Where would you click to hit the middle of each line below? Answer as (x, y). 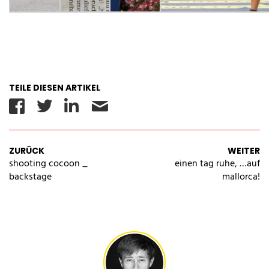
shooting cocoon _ (48, 163)
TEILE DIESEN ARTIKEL (55, 88)
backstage (30, 177)
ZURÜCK (27, 151)
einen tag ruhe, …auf (217, 163)
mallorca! (241, 177)
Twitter (76, 106)
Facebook (57, 106)
